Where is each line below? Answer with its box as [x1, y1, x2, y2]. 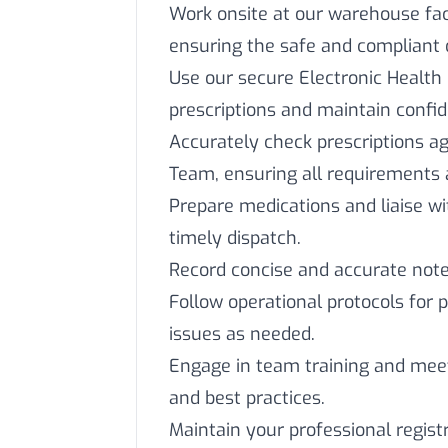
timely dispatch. [169, 226, 301, 250]
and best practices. [169, 386, 325, 410]
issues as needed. [169, 322, 315, 346]
